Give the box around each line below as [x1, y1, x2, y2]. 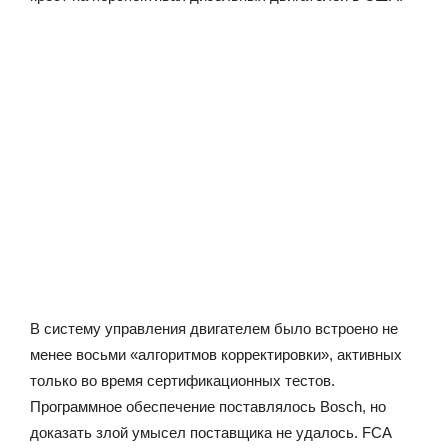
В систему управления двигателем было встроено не [30, 319, 398, 337]
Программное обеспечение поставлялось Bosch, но [30, 397, 386, 415]
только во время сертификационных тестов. [30, 371, 335, 389]
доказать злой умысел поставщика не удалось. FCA [30, 423, 391, 441]
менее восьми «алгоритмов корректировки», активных [30, 345, 402, 363]
